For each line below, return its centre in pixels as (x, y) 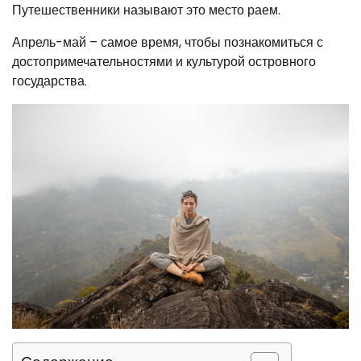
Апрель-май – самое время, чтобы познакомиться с (168, 43)
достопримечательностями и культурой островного (164, 62)
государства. (50, 81)
